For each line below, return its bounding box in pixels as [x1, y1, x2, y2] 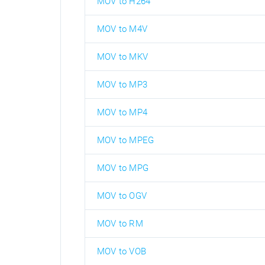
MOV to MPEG [97, 134, 154, 146]
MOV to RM [97, 218, 143, 229]
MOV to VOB [97, 245, 146, 257]
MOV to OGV [97, 190, 147, 201]
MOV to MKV [97, 51, 148, 62]
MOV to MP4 [97, 106, 147, 118]
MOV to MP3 [97, 79, 147, 90]
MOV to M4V [97, 23, 147, 34]
